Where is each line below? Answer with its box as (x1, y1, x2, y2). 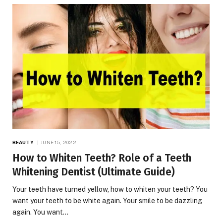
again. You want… (12, 208, 68, 217)
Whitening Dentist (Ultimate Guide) (12, 166, 175, 179)
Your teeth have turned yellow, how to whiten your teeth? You (12, 185, 208, 194)
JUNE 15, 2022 (40, 139, 76, 146)
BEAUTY (12, 139, 34, 146)
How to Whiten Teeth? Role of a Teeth (12, 152, 191, 165)
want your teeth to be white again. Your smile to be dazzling (12, 197, 202, 205)
